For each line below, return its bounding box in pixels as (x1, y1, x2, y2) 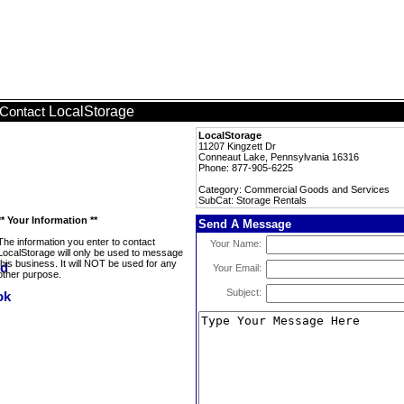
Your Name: (210, 238, 262, 249)
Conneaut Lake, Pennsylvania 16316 (198, 151, 359, 162)
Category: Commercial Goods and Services (198, 184, 390, 195)
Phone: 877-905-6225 (198, 162, 293, 173)
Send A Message (198, 217, 291, 231)
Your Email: (213, 262, 262, 273)
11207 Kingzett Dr (198, 141, 276, 151)
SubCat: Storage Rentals (198, 195, 307, 206)
